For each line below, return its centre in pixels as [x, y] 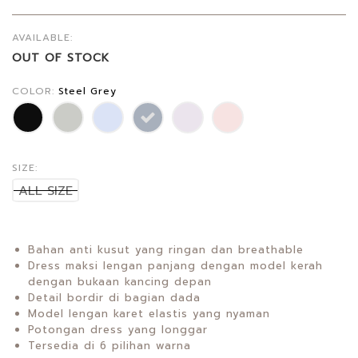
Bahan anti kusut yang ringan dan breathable [166, 250]
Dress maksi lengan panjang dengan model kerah [175, 266]
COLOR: [35, 91]
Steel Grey [88, 91]
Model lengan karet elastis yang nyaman [149, 314]
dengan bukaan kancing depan [120, 282]
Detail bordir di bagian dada [114, 298]
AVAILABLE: [42, 38]
